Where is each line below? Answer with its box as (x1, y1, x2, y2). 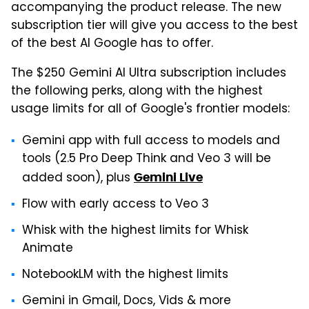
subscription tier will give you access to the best (11, 17, 298, 37)
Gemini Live (134, 170, 203, 186)
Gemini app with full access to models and (22, 132, 280, 152)
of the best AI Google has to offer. (11, 34, 213, 54)
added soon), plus (22, 169, 134, 189)
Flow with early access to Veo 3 (22, 195, 209, 215)
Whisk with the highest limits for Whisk (22, 221, 248, 241)
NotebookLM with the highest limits (22, 266, 228, 286)
